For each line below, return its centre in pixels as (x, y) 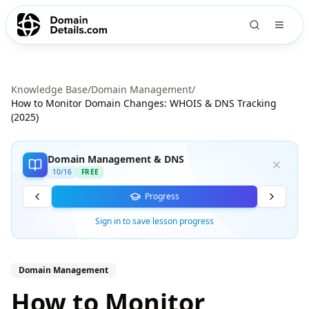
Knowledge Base (49, 89)
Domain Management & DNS (116, 159)
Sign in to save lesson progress (154, 221)
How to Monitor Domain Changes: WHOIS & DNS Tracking (144, 103)
